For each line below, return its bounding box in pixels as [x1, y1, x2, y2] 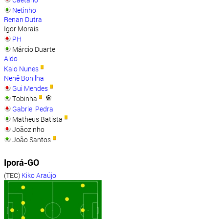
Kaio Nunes [4, 64, 39, 73]
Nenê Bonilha [4, 73, 44, 83]
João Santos [11, 135, 51, 144]
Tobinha [11, 94, 37, 103]
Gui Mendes [12, 84, 48, 93]
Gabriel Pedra [12, 104, 53, 113]
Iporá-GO [4, 156, 39, 168]
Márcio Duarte [11, 44, 55, 54]
